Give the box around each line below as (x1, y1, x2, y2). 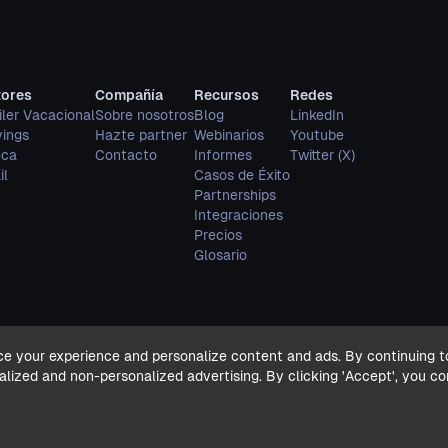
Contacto (95, 147, 157, 163)
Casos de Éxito (194, 167, 290, 183)
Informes (194, 147, 252, 163)
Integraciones (194, 207, 283, 223)
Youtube (290, 127, 344, 143)
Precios (194, 227, 242, 243)
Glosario (194, 247, 247, 263)
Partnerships (194, 187, 276, 203)
